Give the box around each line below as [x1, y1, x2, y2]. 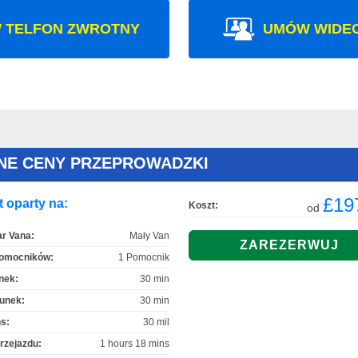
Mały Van [129, 229, 169, 241]
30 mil [143, 316, 169, 328]
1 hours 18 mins [100, 337, 169, 349]
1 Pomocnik [118, 251, 169, 263]
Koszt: [189, 199, 218, 211]
